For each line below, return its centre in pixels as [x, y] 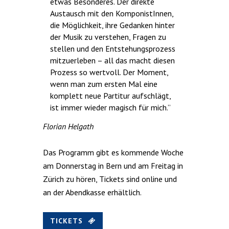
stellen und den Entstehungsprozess [113, 48]
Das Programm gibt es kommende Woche [113, 152]
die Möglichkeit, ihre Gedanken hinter [112, 25]
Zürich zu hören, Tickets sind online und [110, 179]
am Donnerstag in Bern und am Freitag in [113, 165]
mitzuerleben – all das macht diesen [112, 60]
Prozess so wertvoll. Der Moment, [109, 72]
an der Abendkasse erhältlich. [92, 192]
